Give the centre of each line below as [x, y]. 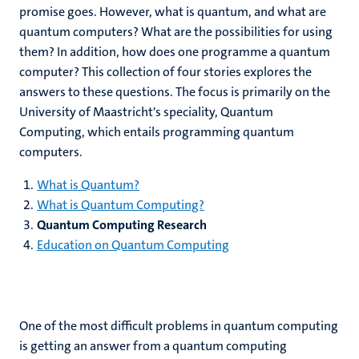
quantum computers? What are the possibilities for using [176, 32]
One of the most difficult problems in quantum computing [179, 326]
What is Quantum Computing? [121, 205]
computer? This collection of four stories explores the [165, 72]
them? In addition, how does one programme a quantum [175, 52]
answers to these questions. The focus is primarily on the [175, 92]
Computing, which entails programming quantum [157, 132]
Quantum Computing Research [122, 225]
